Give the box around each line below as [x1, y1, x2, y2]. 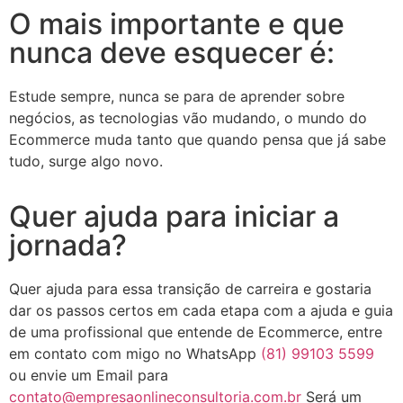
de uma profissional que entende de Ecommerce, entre [9, 323, 382, 341]
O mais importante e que [9, 5, 345, 41]
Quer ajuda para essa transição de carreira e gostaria [9, 280, 372, 298]
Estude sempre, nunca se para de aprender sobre [9, 86, 345, 105]
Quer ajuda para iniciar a [9, 199, 339, 234]
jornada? [9, 228, 127, 263]
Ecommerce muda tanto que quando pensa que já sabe [9, 130, 386, 148]
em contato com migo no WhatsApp [9, 345, 261, 363]
